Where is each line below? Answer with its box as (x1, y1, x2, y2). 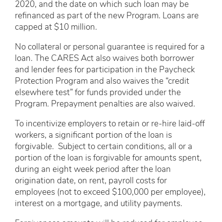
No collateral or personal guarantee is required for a (15, 43, 205, 52)
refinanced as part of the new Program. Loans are (15, 11, 199, 20)
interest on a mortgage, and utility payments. (15, 199, 184, 208)
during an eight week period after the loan (15, 165, 171, 174)
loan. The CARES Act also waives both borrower (15, 54, 194, 63)
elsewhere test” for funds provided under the (15, 88, 181, 97)
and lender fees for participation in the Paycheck (15, 65, 195, 74)
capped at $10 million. (15, 23, 97, 32)
